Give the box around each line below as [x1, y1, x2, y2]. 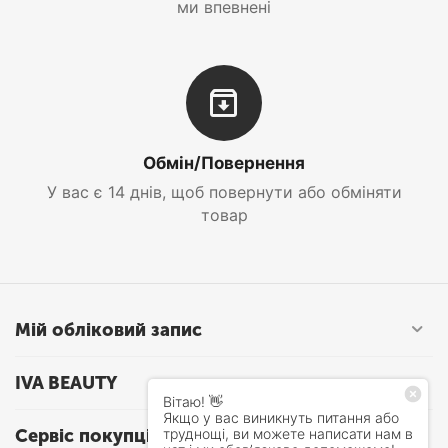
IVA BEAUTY [15, 372, 117, 394]
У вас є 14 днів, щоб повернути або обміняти [46, 182, 402, 202]
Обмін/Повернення [143, 153, 305, 173]
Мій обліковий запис [15, 319, 202, 341]
